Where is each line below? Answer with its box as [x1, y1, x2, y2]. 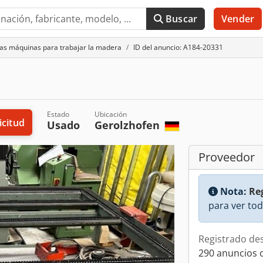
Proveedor [198, 149, 255, 165]
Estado [46, 109, 69, 119]
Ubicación [94, 109, 127, 119]
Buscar [166, 12, 198, 25]
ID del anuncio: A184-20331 [133, 42, 223, 52]
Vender [221, 12, 254, 25]
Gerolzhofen [94, 118, 163, 132]
